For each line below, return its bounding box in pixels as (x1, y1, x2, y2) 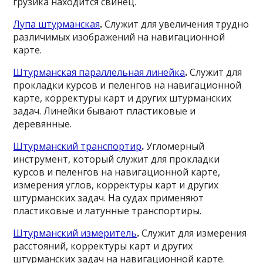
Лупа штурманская (13, 18, 100, 31)
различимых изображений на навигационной (13, 31, 225, 43)
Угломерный (144, 140, 205, 153)
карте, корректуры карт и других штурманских (13, 92, 232, 104)
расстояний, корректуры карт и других (13, 240, 193, 252)
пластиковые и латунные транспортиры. (13, 204, 202, 217)
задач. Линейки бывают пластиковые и (13, 104, 196, 117)
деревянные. (13, 117, 77, 130)
